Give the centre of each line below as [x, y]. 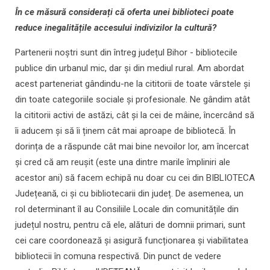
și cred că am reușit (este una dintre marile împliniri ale [123, 162]
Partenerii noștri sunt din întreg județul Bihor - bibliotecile [126, 53]
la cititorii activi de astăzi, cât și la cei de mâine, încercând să [135, 115]
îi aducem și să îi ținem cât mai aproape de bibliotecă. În [125, 131]
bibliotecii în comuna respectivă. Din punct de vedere [118, 256]
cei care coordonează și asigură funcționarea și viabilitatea [132, 241]
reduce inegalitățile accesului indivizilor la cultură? [116, 28]
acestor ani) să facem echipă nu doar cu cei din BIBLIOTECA [135, 178]
